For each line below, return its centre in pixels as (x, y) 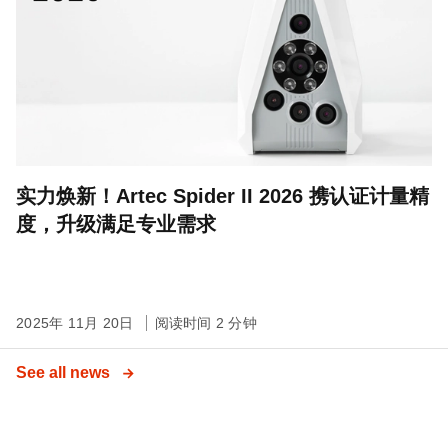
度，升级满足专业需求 (116, 224)
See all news (65, 373)
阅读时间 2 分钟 (205, 323)
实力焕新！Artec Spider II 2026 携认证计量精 (222, 196)
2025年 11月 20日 (77, 323)
